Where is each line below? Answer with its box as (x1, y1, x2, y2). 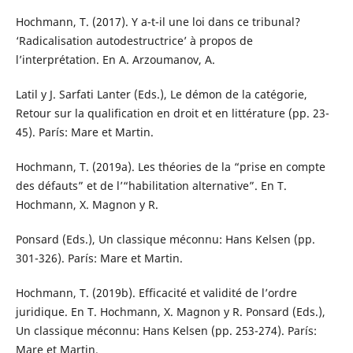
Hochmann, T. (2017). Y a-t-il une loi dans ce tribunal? (15, 14, 300, 30)
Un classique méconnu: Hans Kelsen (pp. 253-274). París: (15, 323, 317, 339)
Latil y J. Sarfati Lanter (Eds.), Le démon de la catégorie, (15, 87, 307, 102)
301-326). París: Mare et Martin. (15, 251, 183, 266)
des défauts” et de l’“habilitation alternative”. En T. (15, 178, 287, 194)
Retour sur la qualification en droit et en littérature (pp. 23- (15, 106, 329, 121)
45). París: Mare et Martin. (15, 124, 154, 140)
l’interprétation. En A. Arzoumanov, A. (15, 52, 215, 68)
